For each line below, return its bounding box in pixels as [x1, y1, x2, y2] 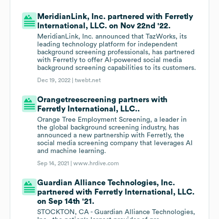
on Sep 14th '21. [37, 197, 95, 206]
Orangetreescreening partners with [37, 96, 168, 104]
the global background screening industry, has [37, 124, 179, 131]
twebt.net [75, 77, 101, 84]
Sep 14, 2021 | [37, 160, 74, 167]
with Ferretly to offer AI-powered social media [37, 57, 182, 64]
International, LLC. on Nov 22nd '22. [37, 22, 171, 30]
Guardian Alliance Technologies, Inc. [37, 179, 175, 187]
